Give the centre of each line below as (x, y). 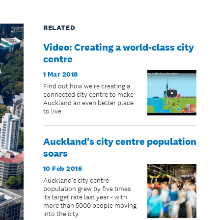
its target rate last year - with (85, 197)
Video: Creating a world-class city (118, 47)
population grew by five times (87, 189)
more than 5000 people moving (90, 205)
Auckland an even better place (88, 103)
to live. (53, 111)
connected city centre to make (88, 94)
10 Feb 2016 (63, 168)
